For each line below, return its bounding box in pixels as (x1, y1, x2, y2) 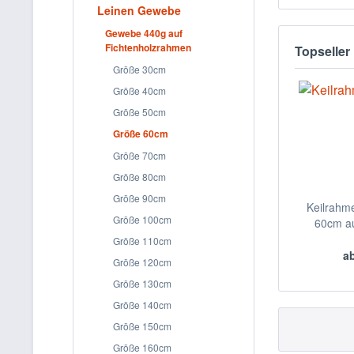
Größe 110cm (113, 234, 171, 247)
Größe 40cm (113, 84, 166, 97)
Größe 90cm (113, 191, 166, 205)
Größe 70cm (113, 149, 166, 162)
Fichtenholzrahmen (105, 40, 191, 55)
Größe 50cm (113, 105, 166, 119)
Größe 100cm (113, 213, 171, 226)
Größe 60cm (113, 126, 168, 141)
